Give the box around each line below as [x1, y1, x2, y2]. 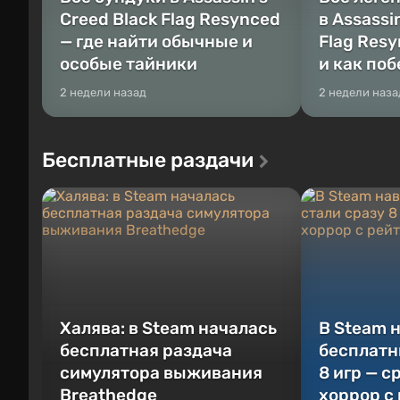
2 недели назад [60, 85, 146, 99]
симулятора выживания [60, 362, 262, 383]
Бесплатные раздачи [42, 146, 254, 172]
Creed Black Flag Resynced [60, 8, 280, 29]
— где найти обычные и [60, 30, 253, 52]
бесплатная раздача [60, 339, 232, 361]
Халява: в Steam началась [60, 317, 277, 338]
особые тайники [60, 53, 197, 74]
